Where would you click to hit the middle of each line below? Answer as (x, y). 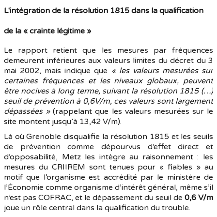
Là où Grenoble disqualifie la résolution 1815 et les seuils (108, 137)
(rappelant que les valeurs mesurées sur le (132, 111)
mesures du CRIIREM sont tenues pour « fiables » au (108, 167)
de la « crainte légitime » (47, 31)
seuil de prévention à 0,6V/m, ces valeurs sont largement (108, 101)
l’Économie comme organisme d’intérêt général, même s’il (108, 187)
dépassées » (27, 111)
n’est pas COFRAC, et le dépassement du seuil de (94, 198)
